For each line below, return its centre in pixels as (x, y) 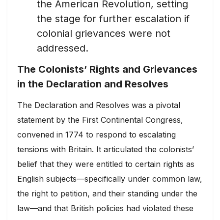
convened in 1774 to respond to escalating (96, 134)
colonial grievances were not (104, 34)
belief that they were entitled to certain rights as (106, 164)
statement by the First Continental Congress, (100, 120)
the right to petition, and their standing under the (107, 193)
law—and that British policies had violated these (105, 208)
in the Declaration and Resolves (93, 84)
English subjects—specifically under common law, (110, 179)
